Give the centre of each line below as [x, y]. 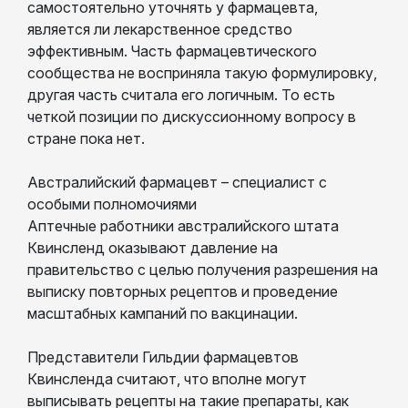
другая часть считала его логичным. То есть [181, 94]
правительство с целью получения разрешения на [203, 269]
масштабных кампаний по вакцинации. [163, 313]
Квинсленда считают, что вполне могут [167, 378]
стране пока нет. [86, 138]
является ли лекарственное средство [160, 29]
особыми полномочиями [112, 204]
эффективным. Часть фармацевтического [172, 51]
